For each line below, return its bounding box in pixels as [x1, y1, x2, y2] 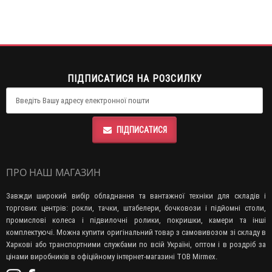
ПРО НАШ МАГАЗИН [6, 165, 101, 179]
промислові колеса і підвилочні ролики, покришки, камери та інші [6, 214, 266, 225]
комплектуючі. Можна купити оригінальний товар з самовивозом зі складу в [6, 226, 266, 237]
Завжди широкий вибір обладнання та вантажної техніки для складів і [6, 190, 266, 201]
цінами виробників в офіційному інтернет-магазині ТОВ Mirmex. [6, 251, 217, 262]
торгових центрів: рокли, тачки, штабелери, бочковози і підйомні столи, [6, 202, 266, 213]
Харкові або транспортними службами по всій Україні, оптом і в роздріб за [6, 239, 266, 250]
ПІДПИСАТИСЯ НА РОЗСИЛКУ [67, 72, 202, 84]
